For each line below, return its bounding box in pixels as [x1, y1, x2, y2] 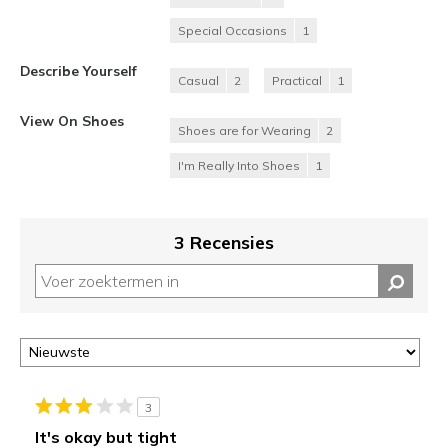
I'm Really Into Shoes [178, 157, 300, 173]
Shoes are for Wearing [178, 122, 311, 138]
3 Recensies [174, 230, 274, 254]
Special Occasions [178, 22, 287, 38]
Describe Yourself [20, 61, 137, 79]
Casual [178, 72, 219, 88]
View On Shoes [20, 111, 124, 129]
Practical [272, 72, 322, 88]
